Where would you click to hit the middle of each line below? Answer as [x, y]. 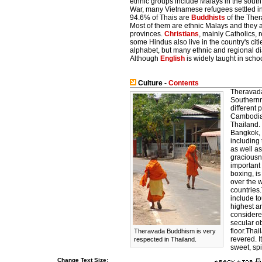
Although [145, 58]
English [173, 58]
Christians [182, 34]
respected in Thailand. [165, 239]
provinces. [147, 34]
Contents [184, 83]
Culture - [152, 83]
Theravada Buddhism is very [175, 231]
